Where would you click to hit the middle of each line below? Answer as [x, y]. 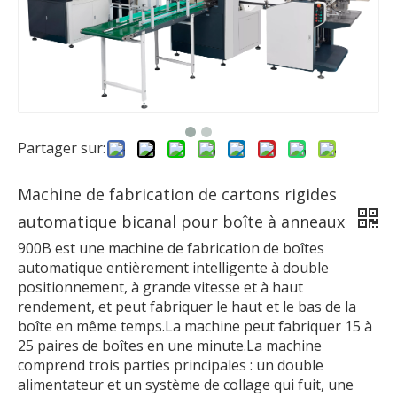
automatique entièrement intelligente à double [173, 268]
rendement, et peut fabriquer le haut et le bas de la [187, 307]
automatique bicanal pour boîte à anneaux [183, 222]
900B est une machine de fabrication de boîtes [171, 249]
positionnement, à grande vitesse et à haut [160, 288]
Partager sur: [62, 148]
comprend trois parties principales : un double [171, 366]
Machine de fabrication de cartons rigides [177, 195]
